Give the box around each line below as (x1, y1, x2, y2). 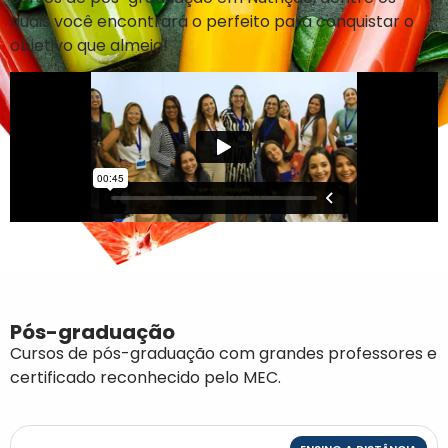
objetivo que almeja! (10, 33, 168, 57)
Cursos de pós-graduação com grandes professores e (10, 342, 437, 366)
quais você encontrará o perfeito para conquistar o (10, 9, 414, 33)
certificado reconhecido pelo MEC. (10, 366, 281, 390)
